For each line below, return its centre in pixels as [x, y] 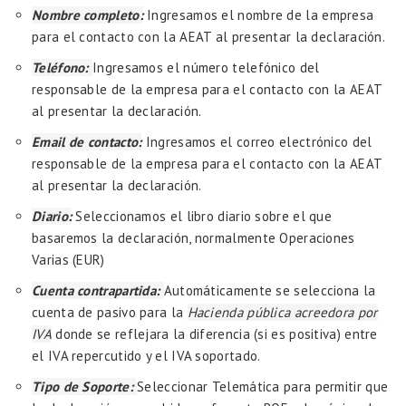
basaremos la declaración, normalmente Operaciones [193, 237]
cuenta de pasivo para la [110, 312]
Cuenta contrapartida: [98, 290]
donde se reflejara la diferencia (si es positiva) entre [214, 333]
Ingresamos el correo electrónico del [259, 141]
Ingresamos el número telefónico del [206, 67]
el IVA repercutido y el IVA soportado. [146, 355]
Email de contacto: [87, 141]
